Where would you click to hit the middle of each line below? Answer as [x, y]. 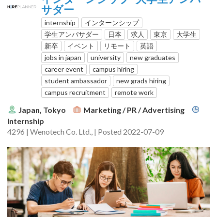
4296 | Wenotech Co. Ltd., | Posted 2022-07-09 [85, 132]
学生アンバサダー [72, 34]
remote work [134, 92]
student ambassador [76, 80]
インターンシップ [112, 22]
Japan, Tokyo [42, 109]
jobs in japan [63, 57]
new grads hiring [141, 80]
